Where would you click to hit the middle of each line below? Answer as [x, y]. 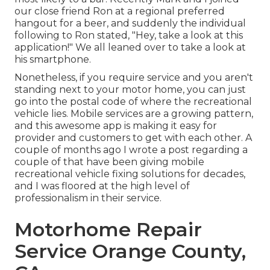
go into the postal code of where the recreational [133, 102]
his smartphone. [53, 60]
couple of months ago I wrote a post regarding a [131, 150]
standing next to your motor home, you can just [130, 90]
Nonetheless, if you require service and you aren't [134, 78]
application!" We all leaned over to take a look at [130, 48]
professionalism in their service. [88, 198]
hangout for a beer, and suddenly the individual [130, 24]
